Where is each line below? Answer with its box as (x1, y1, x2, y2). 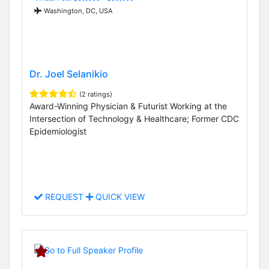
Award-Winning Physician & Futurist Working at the (29, 101, 227, 112)
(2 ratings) (79, 90, 112, 99)
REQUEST (43, 192, 86, 202)
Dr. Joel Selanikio (29, 68, 108, 80)
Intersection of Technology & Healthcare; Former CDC (29, 113, 239, 124)
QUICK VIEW (93, 192, 145, 202)
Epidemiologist (29, 126, 86, 137)
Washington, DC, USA (42, 6, 113, 15)
